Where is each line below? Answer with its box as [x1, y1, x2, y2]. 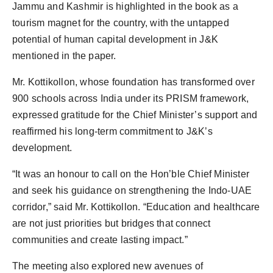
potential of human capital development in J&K [12, 34, 219, 45]
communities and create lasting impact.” [12, 235, 188, 246]
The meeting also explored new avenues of [12, 261, 204, 272]
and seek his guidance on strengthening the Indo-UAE [12, 185, 252, 196]
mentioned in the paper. [12, 51, 116, 62]
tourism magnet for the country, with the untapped [12, 18, 229, 29]
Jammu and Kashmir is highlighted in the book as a [12, 1, 238, 12]
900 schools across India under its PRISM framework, [12, 93, 249, 104]
